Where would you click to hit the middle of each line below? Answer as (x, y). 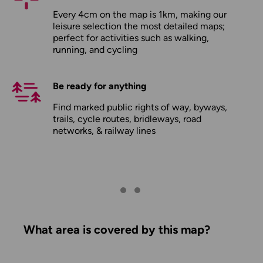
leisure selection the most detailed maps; (139, 26)
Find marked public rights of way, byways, (140, 107)
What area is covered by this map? (117, 229)
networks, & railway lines (104, 131)
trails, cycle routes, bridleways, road (127, 119)
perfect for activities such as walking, (131, 38)
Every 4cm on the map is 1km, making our (140, 15)
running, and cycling (95, 50)
